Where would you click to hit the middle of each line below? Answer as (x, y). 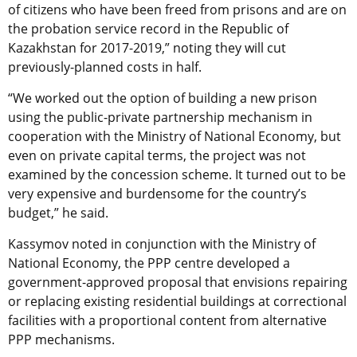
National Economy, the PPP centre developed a (149, 263)
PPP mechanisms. (61, 339)
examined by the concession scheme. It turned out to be (177, 174)
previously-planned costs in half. (105, 67)
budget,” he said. (58, 212)
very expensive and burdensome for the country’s (157, 193)
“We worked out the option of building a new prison (163, 98)
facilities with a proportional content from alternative (167, 320)
